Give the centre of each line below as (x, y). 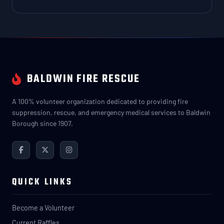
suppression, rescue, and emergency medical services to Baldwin (111, 112)
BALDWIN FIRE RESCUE (83, 79)
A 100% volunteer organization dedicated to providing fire (100, 101)
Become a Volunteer (43, 207)
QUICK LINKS (42, 182)
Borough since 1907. (42, 123)
